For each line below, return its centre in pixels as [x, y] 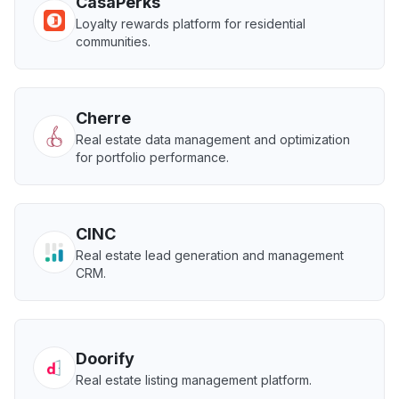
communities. [113, 41]
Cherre [103, 118]
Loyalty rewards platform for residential [191, 24]
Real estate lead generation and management [210, 255]
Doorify [105, 358]
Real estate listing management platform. [194, 380]
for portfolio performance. [152, 157]
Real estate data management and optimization [213, 139]
